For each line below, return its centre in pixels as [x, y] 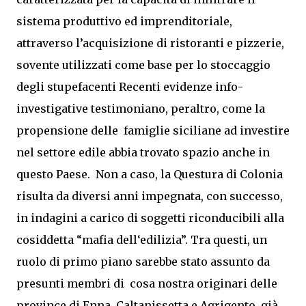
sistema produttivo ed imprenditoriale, [124, 21]
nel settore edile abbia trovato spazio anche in [143, 152]
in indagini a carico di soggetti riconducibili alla [150, 218]
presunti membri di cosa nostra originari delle [147, 283]
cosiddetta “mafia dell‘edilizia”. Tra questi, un [142, 240]
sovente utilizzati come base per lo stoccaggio [143, 65]
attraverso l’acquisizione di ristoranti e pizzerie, [150, 43]
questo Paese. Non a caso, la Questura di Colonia [150, 174]
